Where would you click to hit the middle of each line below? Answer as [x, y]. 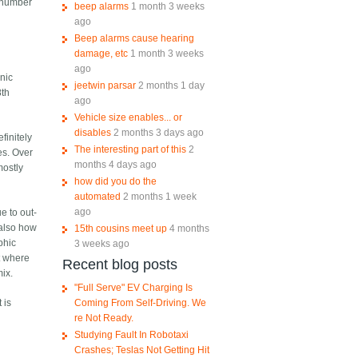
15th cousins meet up [120, 229]
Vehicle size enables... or [128, 118]
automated [97, 197]
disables [92, 133]
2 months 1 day [171, 86]
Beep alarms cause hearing [134, 39]
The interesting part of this [130, 150]
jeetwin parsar [105, 86]
